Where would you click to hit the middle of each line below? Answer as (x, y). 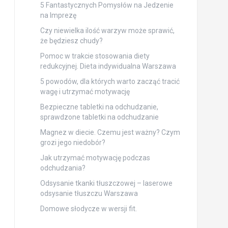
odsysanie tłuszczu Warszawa (89, 193)
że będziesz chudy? (71, 40)
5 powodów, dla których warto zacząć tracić (110, 81)
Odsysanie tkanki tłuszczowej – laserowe (106, 183)
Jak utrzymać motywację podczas (95, 158)
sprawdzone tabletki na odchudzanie (99, 117)
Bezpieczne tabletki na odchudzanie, (99, 107)
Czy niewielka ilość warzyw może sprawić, (107, 30)
